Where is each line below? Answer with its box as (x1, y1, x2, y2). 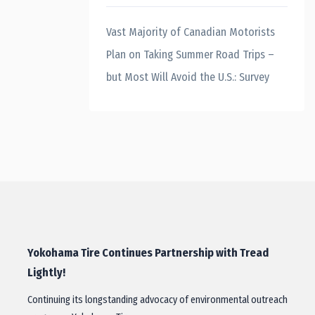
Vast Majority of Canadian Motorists (106, 25, 275, 39)
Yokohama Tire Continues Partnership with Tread (27, 246, 269, 259)
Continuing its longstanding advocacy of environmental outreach (27, 294, 288, 306)
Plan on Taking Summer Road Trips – (106, 48, 274, 61)
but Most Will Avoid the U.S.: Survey (106, 70, 269, 84)
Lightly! (27, 266, 65, 279)
